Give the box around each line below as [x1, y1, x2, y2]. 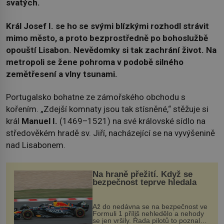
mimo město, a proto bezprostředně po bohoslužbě [6, 32, 208, 43]
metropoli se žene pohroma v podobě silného [6, 56, 183, 67]
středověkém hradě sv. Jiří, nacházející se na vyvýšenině [6, 128, 215, 138]
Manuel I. [21, 116, 59, 126]
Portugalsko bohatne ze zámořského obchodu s [6, 92, 185, 102]
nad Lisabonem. [6, 140, 65, 150]
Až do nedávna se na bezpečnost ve [92, 202, 207, 211]
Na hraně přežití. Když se [92, 169, 192, 179]
